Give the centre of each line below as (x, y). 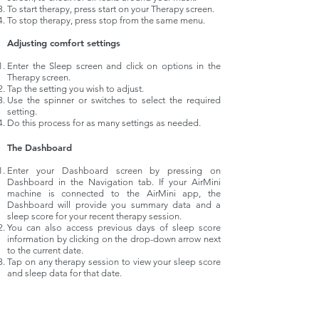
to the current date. (45, 251)
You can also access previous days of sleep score (114, 228)
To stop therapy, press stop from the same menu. (106, 21)
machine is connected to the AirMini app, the (114, 194)
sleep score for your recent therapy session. (94, 216)
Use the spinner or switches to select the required (114, 100)
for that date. (95, 273)
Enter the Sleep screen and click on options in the (114, 66)
